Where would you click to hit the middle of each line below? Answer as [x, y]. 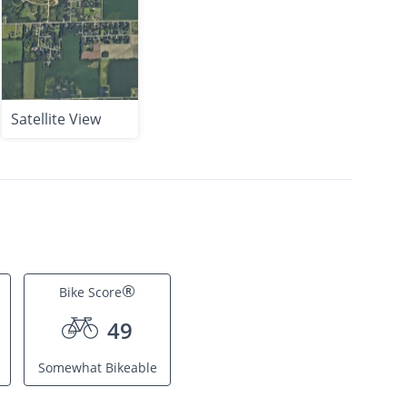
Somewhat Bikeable [97, 367]
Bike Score [90, 292]
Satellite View [56, 119]
